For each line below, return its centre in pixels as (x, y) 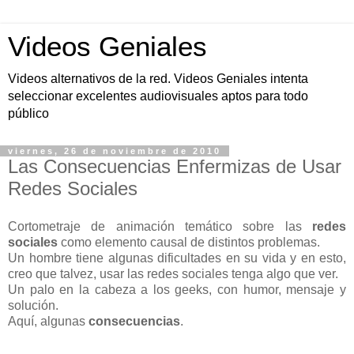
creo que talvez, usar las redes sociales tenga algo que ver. (173, 273)
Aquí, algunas (48, 321)
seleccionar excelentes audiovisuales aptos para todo (158, 96)
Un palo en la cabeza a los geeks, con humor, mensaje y (177, 289)
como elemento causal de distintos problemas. (189, 242)
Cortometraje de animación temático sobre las (160, 226)
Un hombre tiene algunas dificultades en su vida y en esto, (177, 258)
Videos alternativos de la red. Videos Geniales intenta (158, 79)
